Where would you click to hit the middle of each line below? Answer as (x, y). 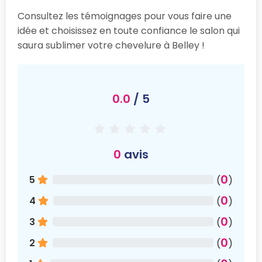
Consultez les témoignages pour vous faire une (125, 16)
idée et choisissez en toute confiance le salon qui (129, 30)
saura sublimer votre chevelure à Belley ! (111, 45)
